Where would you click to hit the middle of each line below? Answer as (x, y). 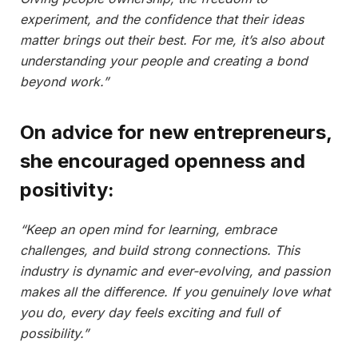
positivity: (67, 189)
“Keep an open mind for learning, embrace (148, 229)
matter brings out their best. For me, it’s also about (172, 40)
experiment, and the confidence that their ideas (162, 20)
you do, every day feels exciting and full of (150, 312)
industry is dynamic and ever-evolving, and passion (175, 270)
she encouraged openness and (163, 161)
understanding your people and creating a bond (164, 61)
